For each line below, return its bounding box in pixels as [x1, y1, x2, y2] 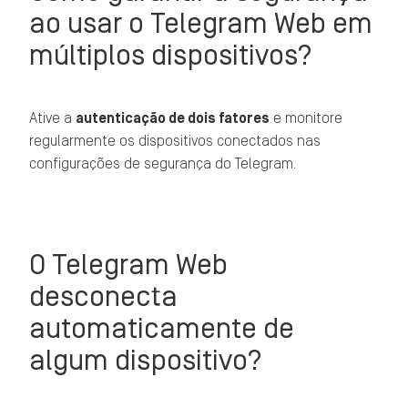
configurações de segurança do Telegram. [29, 157, 297, 171]
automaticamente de [29, 313, 295, 343]
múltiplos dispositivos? [29, 40, 313, 70]
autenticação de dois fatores [76, 111, 270, 126]
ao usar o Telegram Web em [29, 8, 373, 38]
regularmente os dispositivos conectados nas [29, 134, 321, 148]
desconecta [29, 281, 178, 311]
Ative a [29, 111, 76, 126]
